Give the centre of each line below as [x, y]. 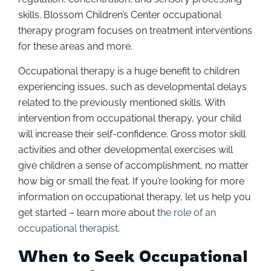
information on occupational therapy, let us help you [135, 197]
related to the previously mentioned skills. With [122, 102]
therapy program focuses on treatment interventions [135, 30]
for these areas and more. [75, 46]
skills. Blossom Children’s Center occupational [120, 15]
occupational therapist [68, 228]
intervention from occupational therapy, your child [130, 118]
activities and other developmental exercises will [126, 149]
